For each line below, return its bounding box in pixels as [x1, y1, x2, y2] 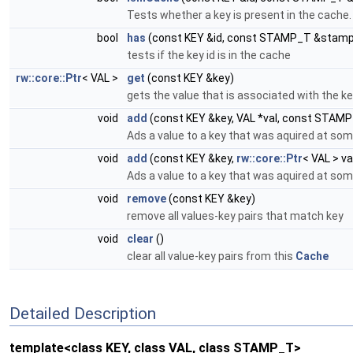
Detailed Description [9, 303, 156, 323]
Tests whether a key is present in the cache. [127, 9, 351, 21]
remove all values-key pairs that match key [127, 210, 344, 222]
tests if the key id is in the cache [127, 49, 291, 61]
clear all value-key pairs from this [127, 250, 295, 262]
